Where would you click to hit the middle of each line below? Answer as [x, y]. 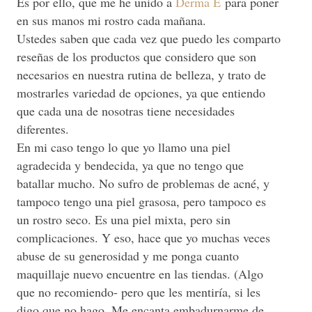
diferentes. [43, 128]
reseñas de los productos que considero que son [136, 56]
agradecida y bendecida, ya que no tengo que [130, 165]
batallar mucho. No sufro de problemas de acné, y [143, 183]
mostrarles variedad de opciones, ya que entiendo [141, 92]
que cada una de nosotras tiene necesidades [126, 110]
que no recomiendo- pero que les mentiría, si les [139, 291]
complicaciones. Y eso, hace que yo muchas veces [143, 237]
